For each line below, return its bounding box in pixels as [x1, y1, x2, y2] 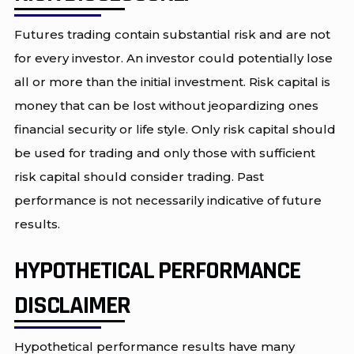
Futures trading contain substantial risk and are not [13, 26, 330, 42]
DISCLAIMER [13, 289, 130, 322]
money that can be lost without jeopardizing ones [13, 97, 318, 113]
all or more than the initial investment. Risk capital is [13, 73, 330, 89]
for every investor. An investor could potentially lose [13, 50, 333, 66]
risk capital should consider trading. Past [13, 168, 264, 184]
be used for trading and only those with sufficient [13, 145, 315, 160]
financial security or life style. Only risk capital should [13, 121, 336, 137]
